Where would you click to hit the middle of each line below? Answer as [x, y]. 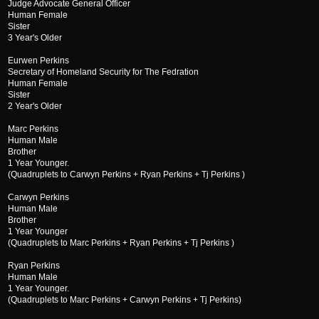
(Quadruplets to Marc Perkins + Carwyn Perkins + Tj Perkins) [125, 300]
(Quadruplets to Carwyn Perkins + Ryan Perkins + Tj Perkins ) [126, 174]
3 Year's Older [35, 38]
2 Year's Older [35, 106]
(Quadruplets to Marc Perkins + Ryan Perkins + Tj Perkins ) [121, 243]
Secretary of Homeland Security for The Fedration [103, 72]
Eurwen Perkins [38, 61]
